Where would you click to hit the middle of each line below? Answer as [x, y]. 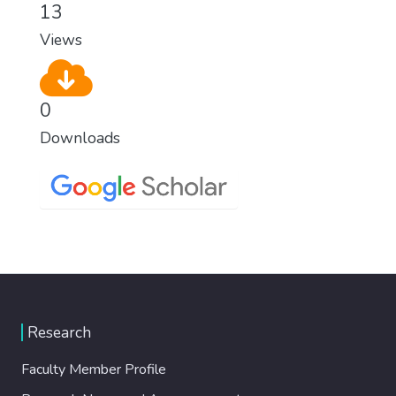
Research [59, 332]
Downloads [80, 137]
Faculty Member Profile [94, 369]
